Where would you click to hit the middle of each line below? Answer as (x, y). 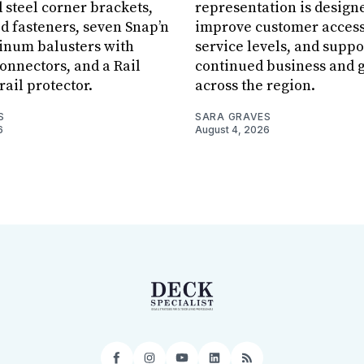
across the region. (255, 85)
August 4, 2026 (232, 129)
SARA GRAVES (233, 116)
